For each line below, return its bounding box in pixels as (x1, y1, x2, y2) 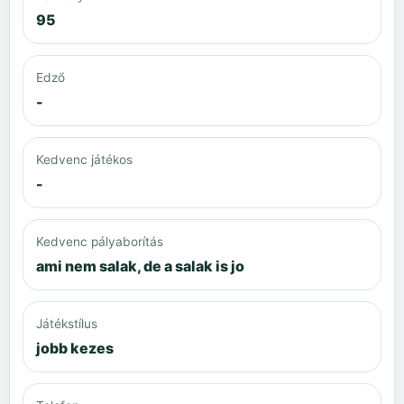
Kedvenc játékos (36, 151, 133, 167)
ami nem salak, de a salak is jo (36, 256, 244, 275)
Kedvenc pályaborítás (36, 234, 163, 249)
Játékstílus (36, 316, 97, 331)
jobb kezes (36, 338, 114, 357)
